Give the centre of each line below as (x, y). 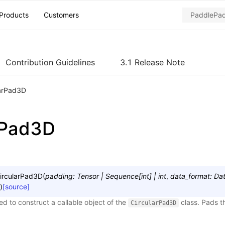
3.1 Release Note (152, 62)
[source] (16, 187)
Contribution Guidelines (50, 62)
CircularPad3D (153, 203)
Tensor (88, 176)
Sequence (122, 176)
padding (59, 176)
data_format (190, 176)
